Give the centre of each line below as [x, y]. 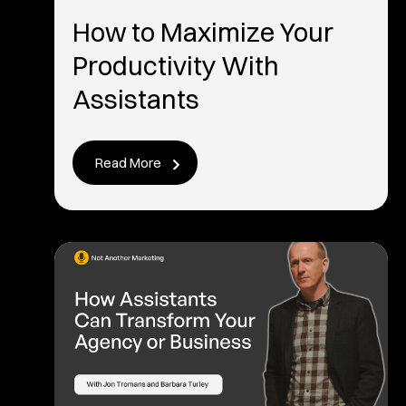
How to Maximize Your [203, 32]
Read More [128, 163]
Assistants [136, 99]
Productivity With [176, 66]
